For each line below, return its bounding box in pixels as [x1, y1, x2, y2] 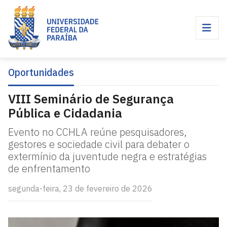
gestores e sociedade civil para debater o [8, 137, 190, 151]
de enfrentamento [8, 162, 90, 175]
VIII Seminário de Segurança [8, 91, 174, 107]
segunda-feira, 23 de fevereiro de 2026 [8, 183, 153, 194]
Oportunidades [8, 65, 74, 79]
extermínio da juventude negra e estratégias [8, 149, 207, 163]
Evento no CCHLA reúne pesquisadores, [8, 125, 187, 139]
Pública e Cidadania [8, 105, 125, 121]
